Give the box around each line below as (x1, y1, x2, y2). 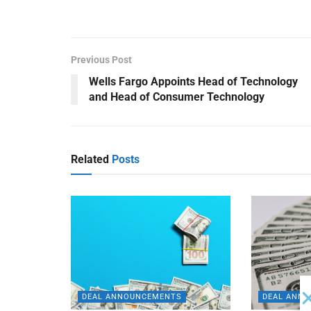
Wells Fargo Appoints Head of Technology (89, 74, 298, 88)
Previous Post (71, 53, 132, 65)
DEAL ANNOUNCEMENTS (82, 292, 182, 302)
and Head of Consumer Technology (89, 90, 264, 103)
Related (71, 152, 109, 166)
